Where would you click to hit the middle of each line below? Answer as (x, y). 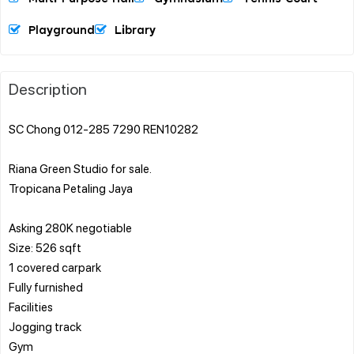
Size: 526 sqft (45, 247)
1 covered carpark (55, 267)
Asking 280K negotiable (70, 227)
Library (135, 30)
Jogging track (45, 326)
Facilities (31, 306)
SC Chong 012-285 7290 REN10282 (104, 128)
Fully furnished (46, 286)
